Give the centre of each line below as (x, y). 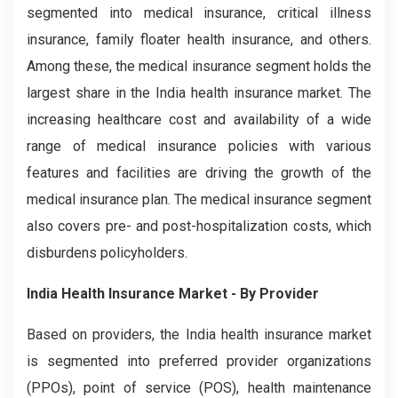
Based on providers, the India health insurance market (199, 334)
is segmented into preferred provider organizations (199, 361)
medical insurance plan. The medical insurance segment (199, 199)
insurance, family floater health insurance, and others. (199, 39)
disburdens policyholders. (107, 252)
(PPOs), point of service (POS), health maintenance (199, 387)
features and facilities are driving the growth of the (199, 172)
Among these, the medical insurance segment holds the (199, 66)
